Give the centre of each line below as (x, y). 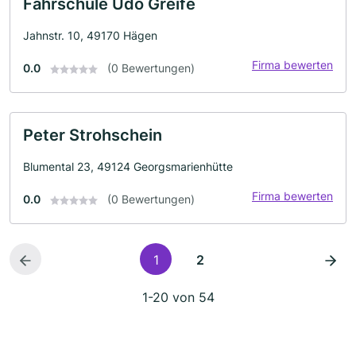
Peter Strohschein (93, 135)
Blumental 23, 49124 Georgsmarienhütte (128, 166)
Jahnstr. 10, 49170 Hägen (90, 35)
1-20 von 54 (178, 297)
